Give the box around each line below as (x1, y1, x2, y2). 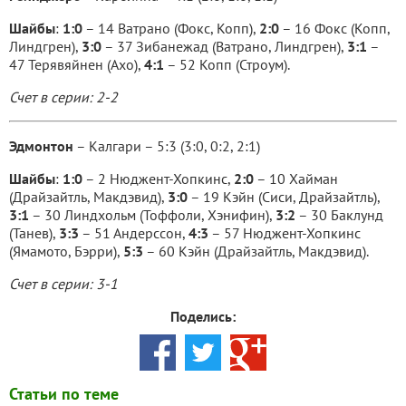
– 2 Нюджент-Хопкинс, (82, 169, 234, 188)
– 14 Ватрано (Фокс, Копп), (82, 19, 259, 37)
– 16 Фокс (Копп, (279, 19, 390, 37)
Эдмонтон (9, 137, 73, 155)
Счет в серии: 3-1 (9, 275, 118, 293)
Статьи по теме (9, 383, 119, 404)
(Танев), (9, 224, 59, 242)
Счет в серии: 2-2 (9, 88, 118, 106)
